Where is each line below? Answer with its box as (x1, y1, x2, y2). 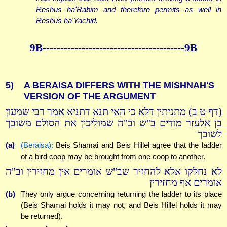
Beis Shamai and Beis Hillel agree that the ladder (53, 141, 222, 150)
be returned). (20, 211, 63, 220)
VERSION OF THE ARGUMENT (23, 91, 156, 102)
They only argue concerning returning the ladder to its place (20, 189, 222, 198)
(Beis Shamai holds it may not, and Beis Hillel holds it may (20, 200, 222, 209)
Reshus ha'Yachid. (35, 16, 98, 25)
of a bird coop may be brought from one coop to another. (20, 152, 205, 161)
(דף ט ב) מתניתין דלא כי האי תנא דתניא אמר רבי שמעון (5, 106, 222, 118)
